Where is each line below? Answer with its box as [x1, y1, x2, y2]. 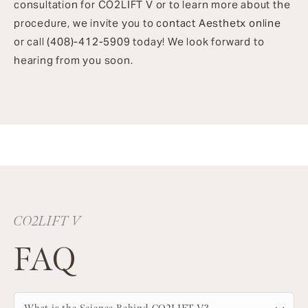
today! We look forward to [130, 34, 265, 48]
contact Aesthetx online [156, 16, 281, 30]
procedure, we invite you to [14, 16, 157, 30]
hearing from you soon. [14, 53, 133, 67]
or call [14, 34, 47, 48]
